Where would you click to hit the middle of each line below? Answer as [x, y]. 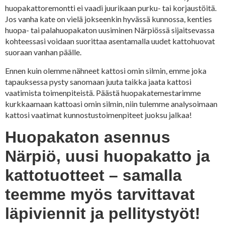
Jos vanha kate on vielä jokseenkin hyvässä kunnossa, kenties [108, 19]
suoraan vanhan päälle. [43, 52]
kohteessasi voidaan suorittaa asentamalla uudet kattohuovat [110, 41]
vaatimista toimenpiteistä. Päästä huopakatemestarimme [103, 92]
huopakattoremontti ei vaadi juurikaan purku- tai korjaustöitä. [111, 8]
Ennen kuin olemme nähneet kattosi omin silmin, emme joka [106, 70]
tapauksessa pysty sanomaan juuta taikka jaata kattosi [98, 81]
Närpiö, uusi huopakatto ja [107, 156]
